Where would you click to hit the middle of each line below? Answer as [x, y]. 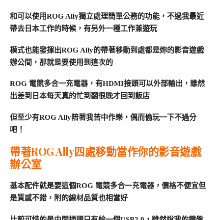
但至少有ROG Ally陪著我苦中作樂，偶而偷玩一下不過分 [103, 118]
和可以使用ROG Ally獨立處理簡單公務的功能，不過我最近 [107, 16]
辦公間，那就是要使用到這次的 [61, 62]
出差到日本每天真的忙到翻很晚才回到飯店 [80, 96]
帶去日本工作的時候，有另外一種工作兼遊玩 [83, 28]
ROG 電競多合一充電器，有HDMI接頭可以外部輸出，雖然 [107, 84]
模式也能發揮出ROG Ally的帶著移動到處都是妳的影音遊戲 [107, 50]
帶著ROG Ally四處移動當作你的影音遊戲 [105, 151]
